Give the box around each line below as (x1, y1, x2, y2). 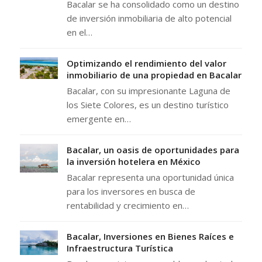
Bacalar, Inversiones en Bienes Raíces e (66, 230, 234, 243)
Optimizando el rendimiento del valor (66, 57, 226, 70)
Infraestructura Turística (66, 242, 173, 254)
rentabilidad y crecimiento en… (66, 199, 189, 212)
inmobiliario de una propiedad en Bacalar (66, 69, 242, 81)
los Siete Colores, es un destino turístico (66, 99, 229, 111)
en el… (66, 26, 92, 39)
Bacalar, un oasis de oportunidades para (66, 144, 239, 156)
